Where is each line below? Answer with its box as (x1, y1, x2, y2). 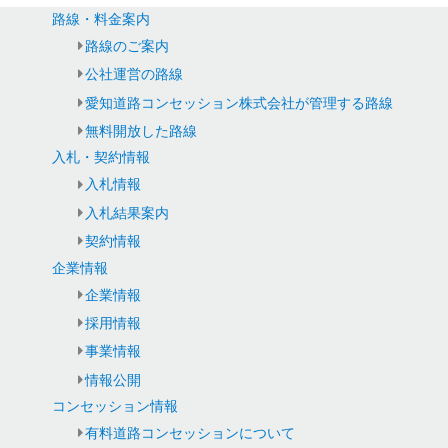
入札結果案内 (84, 204, 169, 221)
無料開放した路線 (84, 123, 197, 140)
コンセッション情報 (52, 398, 179, 414)
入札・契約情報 (52, 149, 151, 166)
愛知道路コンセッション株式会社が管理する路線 (84, 94, 393, 111)
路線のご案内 (84, 38, 169, 55)
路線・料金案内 (52, 10, 151, 27)
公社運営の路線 (84, 66, 183, 83)
